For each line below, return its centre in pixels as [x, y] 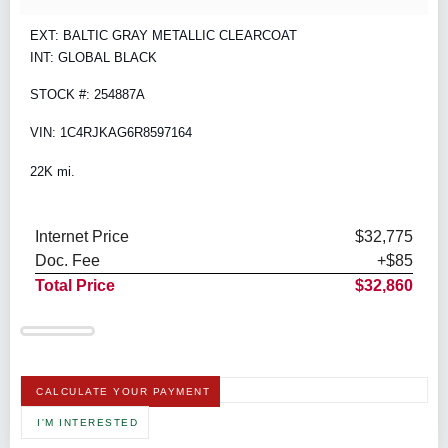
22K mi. [52, 171]
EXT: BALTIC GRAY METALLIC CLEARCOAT [163, 36]
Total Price [75, 286]
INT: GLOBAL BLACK [93, 58]
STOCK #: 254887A [87, 95]
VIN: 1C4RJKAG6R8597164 [111, 133]
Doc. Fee [67, 261]
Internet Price [82, 237]
